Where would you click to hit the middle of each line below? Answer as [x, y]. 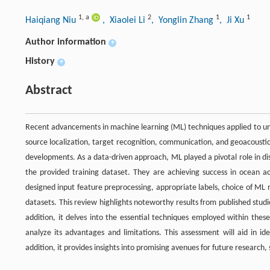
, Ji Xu [233, 21]
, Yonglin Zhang [184, 21]
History [40, 62]
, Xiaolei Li [125, 21]
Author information [66, 42]
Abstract [49, 91]
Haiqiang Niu [52, 21]
